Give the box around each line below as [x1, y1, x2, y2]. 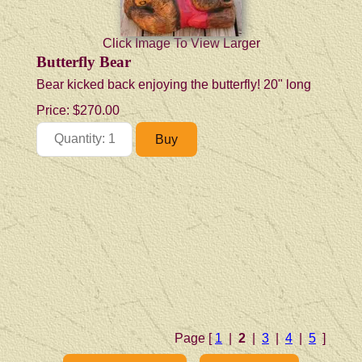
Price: [36, 103, 73, 117]
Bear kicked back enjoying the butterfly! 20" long [36, 77, 311, 91]
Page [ [175, 330, 215, 345]
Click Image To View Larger [102, 36, 260, 50]
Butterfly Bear [36, 53, 131, 70]
